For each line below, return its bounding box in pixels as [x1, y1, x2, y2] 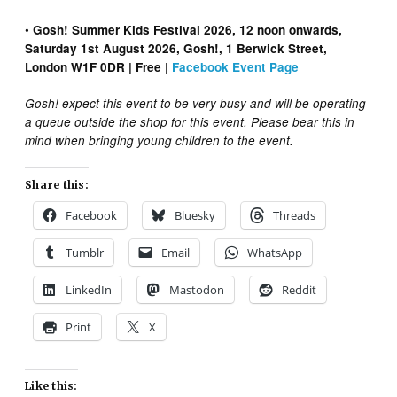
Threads [273, 207, 316, 224]
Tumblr [66, 245, 105, 261]
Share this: [25, 178, 89, 192]
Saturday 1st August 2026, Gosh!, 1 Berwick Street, [25, 40, 328, 58]
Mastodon [169, 282, 225, 299]
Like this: [25, 379, 78, 393]
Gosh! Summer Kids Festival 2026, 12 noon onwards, [33, 21, 343, 39]
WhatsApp [247, 245, 303, 261]
